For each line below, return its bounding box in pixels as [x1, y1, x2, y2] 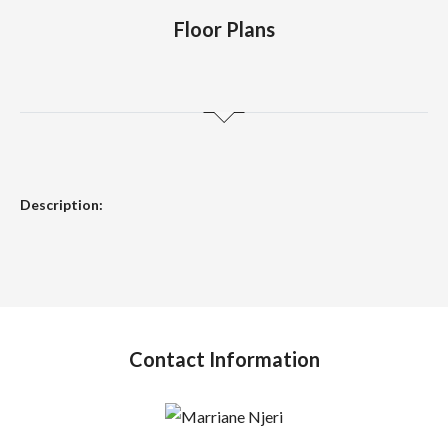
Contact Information [128, 347, 320, 371]
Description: [20, 196, 103, 213]
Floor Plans [173, 17, 275, 41]
